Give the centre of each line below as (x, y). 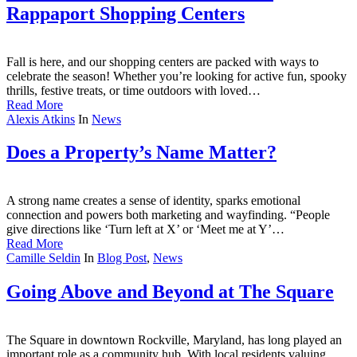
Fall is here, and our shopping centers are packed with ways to (163, 61)
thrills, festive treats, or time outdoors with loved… (133, 90)
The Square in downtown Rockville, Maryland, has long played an (174, 340)
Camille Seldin (43, 258)
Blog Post (122, 258)
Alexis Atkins (41, 119)
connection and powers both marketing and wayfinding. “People (168, 215)
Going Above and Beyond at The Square (170, 292)
